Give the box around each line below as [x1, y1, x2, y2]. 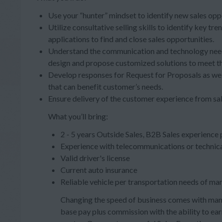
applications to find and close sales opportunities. [48, 34, 214, 44]
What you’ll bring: [48, 111, 108, 121]
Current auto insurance [60, 165, 137, 174]
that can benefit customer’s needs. [48, 82, 163, 91]
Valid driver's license [60, 153, 130, 163]
